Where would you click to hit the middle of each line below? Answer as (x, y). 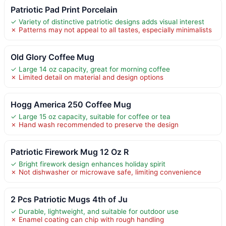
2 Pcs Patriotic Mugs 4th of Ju (69, 199)
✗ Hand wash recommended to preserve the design (95, 124)
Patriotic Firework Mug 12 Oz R (70, 152)
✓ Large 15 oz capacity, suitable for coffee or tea (91, 116)
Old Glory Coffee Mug (52, 57)
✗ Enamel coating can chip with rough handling (87, 219)
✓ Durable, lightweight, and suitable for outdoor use (95, 211)
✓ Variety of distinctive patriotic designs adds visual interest (107, 21)
